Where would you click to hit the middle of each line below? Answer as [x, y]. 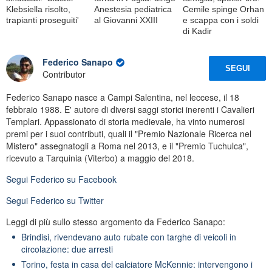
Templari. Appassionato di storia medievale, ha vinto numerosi [125, 121]
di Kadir [197, 31]
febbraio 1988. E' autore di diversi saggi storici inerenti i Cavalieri [130, 109]
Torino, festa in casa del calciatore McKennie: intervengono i [137, 264]
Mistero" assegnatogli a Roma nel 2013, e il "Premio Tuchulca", [127, 145]
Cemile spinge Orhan [223, 9]
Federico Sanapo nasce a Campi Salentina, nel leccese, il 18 [123, 97]
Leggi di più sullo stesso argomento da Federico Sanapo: [116, 221]
